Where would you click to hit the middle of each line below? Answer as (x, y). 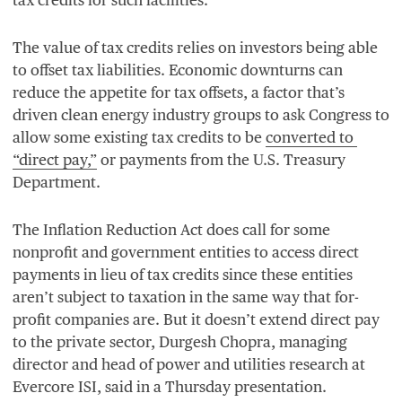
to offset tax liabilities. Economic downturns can (178, 70)
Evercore (45, 386)
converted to (311, 137)
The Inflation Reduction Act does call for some (171, 229)
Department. (57, 182)
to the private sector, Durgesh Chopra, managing (180, 341)
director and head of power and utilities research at (189, 364)
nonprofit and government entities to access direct (186, 252)
